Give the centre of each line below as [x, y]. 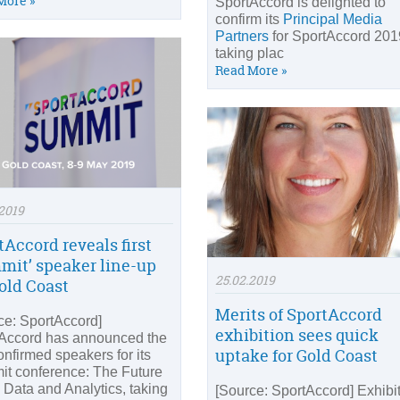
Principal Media [333, 19]
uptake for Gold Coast [296, 356]
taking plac [250, 53]
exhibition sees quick [297, 336]
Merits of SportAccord [299, 315]
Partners [242, 36]
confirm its [249, 19]
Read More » [251, 70]
